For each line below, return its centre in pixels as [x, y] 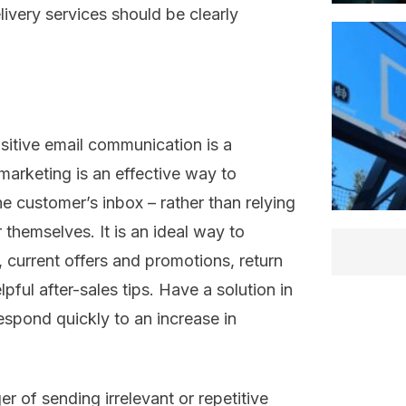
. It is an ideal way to [168, 232]
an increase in [185, 319]
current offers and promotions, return [145, 261]
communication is [151, 145]
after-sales [81, 290]
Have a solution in [226, 290]
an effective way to [162, 174]
